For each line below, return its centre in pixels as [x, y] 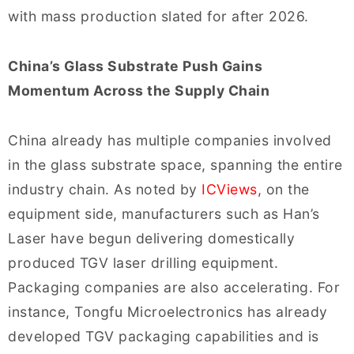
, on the [283, 189]
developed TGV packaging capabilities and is [164, 336]
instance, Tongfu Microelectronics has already [168, 311]
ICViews [230, 189]
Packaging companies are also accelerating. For [174, 287]
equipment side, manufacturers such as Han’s [164, 213]
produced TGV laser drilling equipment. [143, 262]
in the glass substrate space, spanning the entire [175, 164]
